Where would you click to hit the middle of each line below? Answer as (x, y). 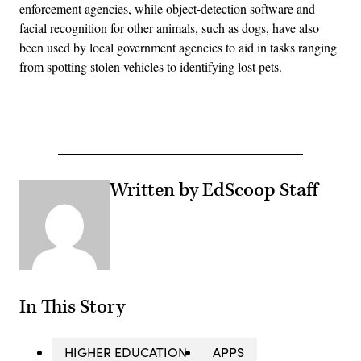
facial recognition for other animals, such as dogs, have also (169, 27)
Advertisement (216, 123)
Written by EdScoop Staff (214, 190)
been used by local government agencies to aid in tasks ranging (178, 47)
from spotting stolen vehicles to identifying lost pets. (151, 66)
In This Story (72, 307)
